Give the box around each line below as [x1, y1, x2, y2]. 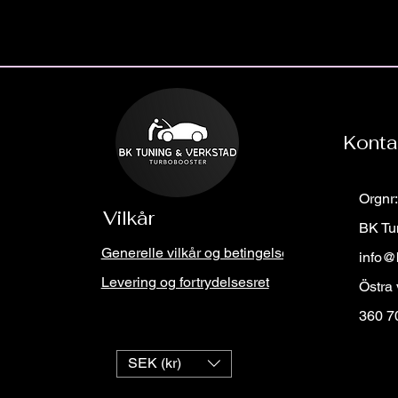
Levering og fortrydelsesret [100, 273, 269, 291]
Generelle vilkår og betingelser [100, 243, 294, 261]
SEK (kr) [127, 354, 181, 372]
